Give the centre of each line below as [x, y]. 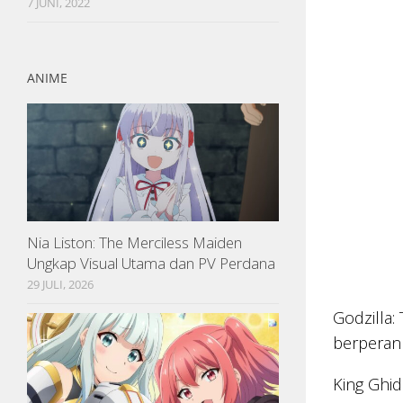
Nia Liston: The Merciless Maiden [134, 243]
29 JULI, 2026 [60, 285]
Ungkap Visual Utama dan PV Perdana [151, 264]
